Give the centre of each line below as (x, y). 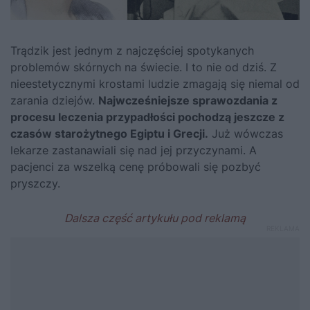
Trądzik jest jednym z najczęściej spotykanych (132, 50)
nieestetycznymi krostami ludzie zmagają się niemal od (155, 83)
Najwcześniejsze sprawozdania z (188, 100)
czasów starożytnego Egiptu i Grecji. (109, 133)
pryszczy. (35, 183)
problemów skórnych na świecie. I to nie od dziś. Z (144, 67)
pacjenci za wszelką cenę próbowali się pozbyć (136, 166)
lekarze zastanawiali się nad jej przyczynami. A (134, 150)
